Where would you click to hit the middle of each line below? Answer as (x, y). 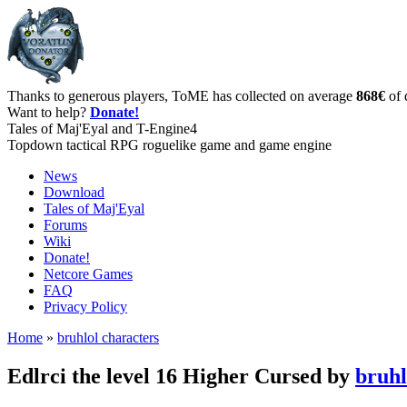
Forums (65, 225)
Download (74, 192)
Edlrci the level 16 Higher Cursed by (181, 376)
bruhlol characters (108, 338)
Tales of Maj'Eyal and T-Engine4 (102, 129)
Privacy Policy (85, 307)
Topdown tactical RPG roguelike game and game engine (169, 145)
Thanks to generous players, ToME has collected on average (182, 96)
